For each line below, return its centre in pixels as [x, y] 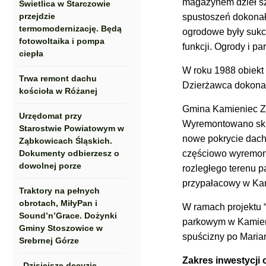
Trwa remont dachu [58, 78]
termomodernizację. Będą [70, 28]
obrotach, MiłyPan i [58, 203]
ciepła [31, 53]
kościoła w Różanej [58, 91]
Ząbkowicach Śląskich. [66, 141]
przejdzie [37, 16]
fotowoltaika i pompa [62, 41]
